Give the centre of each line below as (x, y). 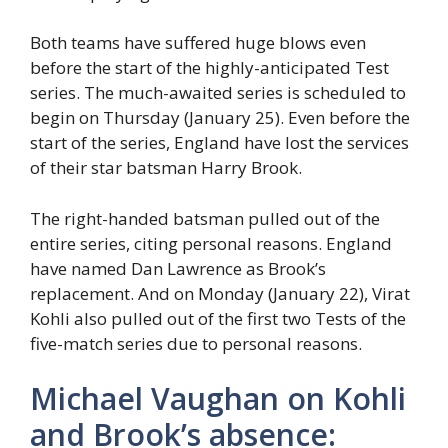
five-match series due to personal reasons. (196, 343)
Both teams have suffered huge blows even (198, 43)
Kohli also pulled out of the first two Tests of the (218, 318)
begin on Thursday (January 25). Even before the (220, 118)
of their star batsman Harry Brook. (166, 168)
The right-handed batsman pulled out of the (205, 218)
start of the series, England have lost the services (219, 143)
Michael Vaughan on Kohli (218, 399)
